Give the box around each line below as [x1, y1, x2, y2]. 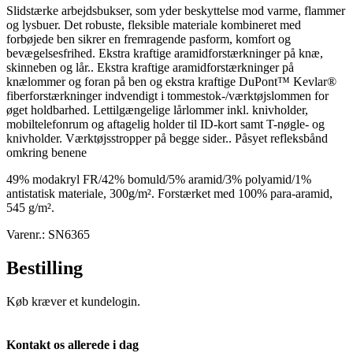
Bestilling [6, 257, 83, 278]
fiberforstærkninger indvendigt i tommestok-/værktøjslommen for [6, 88, 329, 102]
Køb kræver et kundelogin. [6, 294, 140, 308]
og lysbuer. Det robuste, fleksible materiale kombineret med [6, 17, 301, 32]
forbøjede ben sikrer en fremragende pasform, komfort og [6, 32, 291, 46]
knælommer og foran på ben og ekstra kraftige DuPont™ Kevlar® [6, 74, 336, 88]
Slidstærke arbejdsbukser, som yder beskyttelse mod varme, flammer [6, 3, 345, 17]
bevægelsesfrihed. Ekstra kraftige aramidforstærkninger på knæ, [6, 46, 323, 60]
